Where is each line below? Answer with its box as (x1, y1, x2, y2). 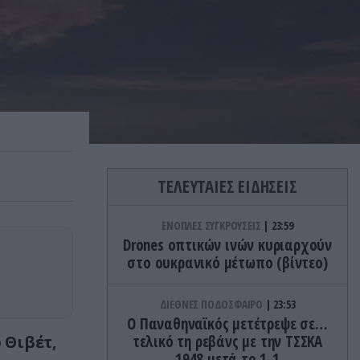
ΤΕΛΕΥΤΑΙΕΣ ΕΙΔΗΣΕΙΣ (157, 175, 297, 198)
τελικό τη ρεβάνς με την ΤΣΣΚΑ (132, 331, 323, 352)
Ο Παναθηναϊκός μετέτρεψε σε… (127, 313, 328, 334)
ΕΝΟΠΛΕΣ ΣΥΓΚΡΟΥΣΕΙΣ (162, 218, 264, 233)
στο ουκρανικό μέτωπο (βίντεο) (127, 252, 328, 273)
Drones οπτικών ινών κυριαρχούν (123, 235, 332, 256)
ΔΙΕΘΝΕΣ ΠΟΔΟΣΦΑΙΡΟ (159, 297, 265, 312)
